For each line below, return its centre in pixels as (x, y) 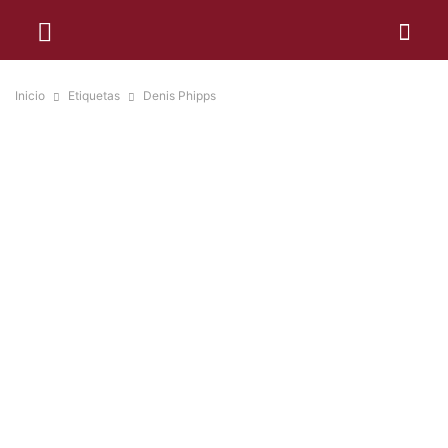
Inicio (30, 95)
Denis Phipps (179, 95)
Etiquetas (94, 95)
